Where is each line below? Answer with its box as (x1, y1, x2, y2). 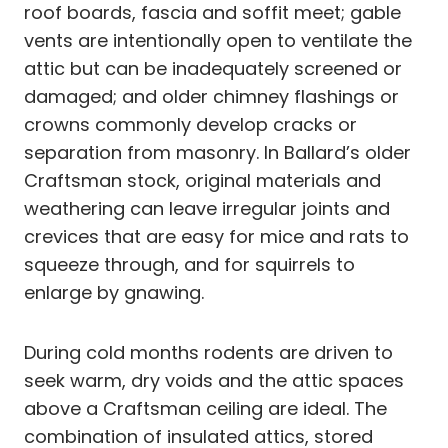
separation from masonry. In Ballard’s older (24, 139, 411, 165)
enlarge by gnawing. (24, 279, 204, 305)
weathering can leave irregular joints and (24, 195, 390, 221)
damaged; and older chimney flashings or (24, 83, 399, 109)
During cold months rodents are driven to (24, 339, 393, 365)
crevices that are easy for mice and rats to (24, 223, 409, 249)
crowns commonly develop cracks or (24, 111, 357, 137)
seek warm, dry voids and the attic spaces (24, 367, 404, 393)
